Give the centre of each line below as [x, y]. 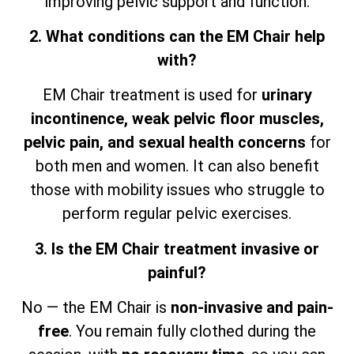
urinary [286, 95]
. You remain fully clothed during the [192, 331]
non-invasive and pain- [252, 308]
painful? [177, 272]
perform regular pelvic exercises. [177, 214]
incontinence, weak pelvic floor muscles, [177, 119]
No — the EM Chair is [96, 308]
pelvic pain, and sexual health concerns [164, 143]
